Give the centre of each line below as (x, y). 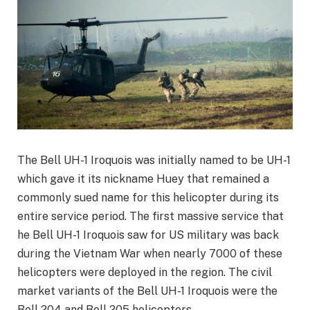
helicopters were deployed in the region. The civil (145, 272)
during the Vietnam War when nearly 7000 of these (150, 253)
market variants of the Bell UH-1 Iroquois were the (147, 291)
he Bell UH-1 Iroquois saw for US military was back (148, 235)
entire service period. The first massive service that (151, 216)
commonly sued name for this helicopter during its (148, 197)
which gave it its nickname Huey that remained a (143, 179)
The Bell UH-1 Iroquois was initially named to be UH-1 (154, 160)
